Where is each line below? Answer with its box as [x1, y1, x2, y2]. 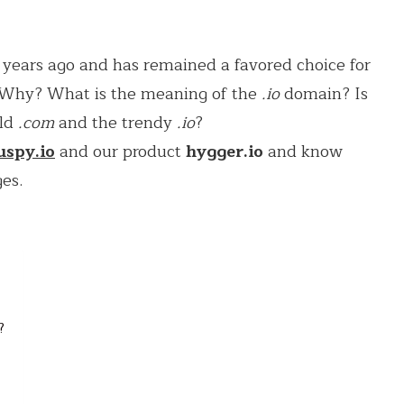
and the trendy [54, 108, 177, 136]
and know [263, 137, 343, 165]
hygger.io [186, 137, 263, 165]
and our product [55, 137, 186, 165]
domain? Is [280, 79, 368, 107]
